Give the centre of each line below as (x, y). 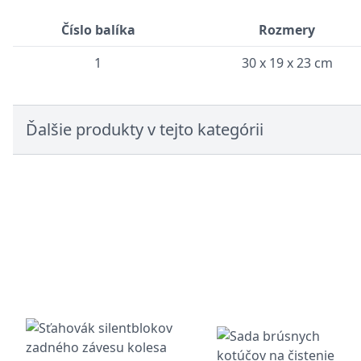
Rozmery (287, 30)
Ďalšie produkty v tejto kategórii (145, 129)
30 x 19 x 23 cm (287, 63)
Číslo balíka (98, 30)
